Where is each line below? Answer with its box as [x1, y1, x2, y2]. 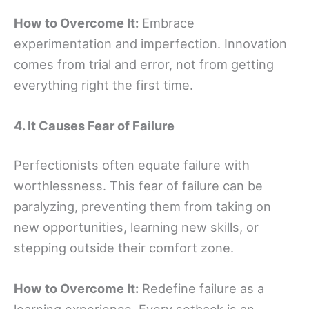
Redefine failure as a [139, 281, 264, 297]
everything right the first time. [14, 77, 193, 92]
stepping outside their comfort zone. [14, 240, 234, 256]
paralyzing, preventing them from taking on [14, 199, 271, 215]
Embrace [139, 14, 195, 30]
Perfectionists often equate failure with [14, 157, 250, 173]
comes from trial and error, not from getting [14, 56, 274, 72]
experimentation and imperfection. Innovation [14, 35, 287, 51]
